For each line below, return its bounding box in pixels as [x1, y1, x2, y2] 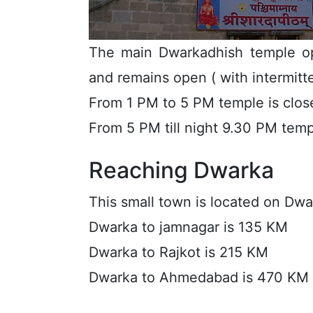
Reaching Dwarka [89, 156, 274, 184]
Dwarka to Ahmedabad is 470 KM [89, 269, 309, 286]
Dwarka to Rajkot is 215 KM [89, 244, 268, 261]
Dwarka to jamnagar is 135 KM [89, 219, 288, 235]
